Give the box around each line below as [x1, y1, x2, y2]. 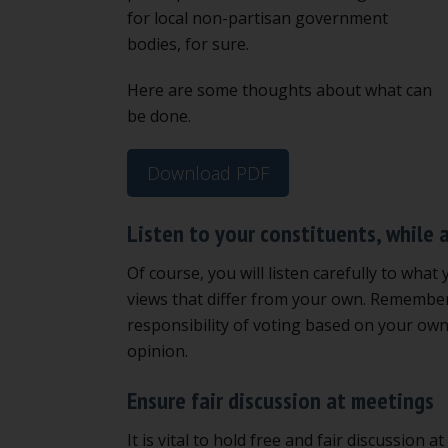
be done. [127, 104, 191, 127]
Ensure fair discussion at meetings [127, 384, 434, 416]
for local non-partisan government [127, 6, 388, 29]
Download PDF [147, 160, 269, 185]
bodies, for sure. [127, 32, 249, 55]
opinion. [127, 339, 188, 362]
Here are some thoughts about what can [127, 78, 432, 101]
